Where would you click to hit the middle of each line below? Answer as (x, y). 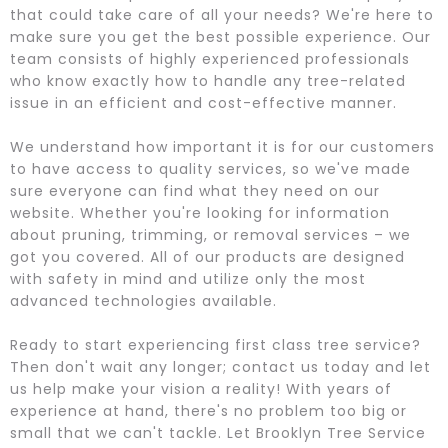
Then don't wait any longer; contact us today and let (220, 366)
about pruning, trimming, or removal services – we (210, 234)
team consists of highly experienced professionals (210, 58)
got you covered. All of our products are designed (207, 256)
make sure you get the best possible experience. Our (220, 36)
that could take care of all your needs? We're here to (222, 14)
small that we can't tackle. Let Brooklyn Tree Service (218, 432)
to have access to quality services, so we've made (210, 168)
